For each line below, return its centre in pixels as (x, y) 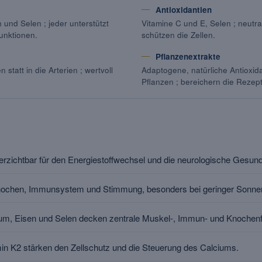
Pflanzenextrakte (188, 56)
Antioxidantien (184, 10)
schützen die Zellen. (178, 35)
